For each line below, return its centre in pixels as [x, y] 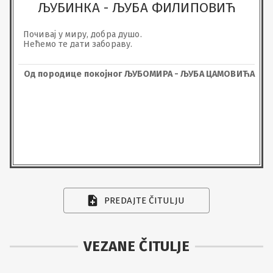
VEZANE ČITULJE [136, 246]
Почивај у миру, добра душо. [84, 34]
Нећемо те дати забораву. [78, 44]
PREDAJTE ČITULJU [144, 200]
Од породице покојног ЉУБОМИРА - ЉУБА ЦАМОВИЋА [139, 74]
